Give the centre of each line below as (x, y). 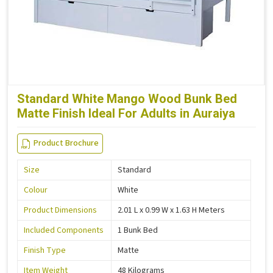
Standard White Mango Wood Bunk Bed (127, 99)
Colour (36, 190)
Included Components (64, 231)
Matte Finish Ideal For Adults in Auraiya (126, 114)
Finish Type (45, 251)
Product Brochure (66, 144)
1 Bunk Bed (138, 231)
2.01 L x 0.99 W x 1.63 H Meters (171, 211)
